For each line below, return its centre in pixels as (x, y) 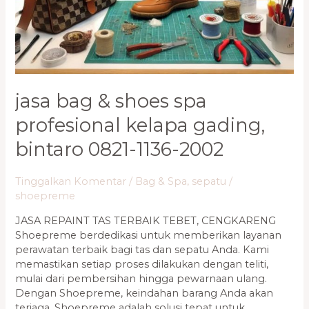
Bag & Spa (161, 182)
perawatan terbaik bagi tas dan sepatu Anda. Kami (142, 249)
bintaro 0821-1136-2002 (120, 150)
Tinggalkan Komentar (71, 182)
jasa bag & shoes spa (111, 101)
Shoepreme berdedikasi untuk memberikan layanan (149, 235)
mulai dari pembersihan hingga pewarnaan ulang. (141, 278)
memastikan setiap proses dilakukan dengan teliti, (142, 264)
